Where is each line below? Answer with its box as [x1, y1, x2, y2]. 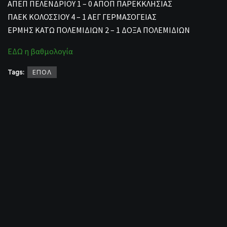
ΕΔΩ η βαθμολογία [8, 46, 73, 56]
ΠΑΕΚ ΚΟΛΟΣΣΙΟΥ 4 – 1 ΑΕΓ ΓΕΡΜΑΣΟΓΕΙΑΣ [8, 11, 157, 22]
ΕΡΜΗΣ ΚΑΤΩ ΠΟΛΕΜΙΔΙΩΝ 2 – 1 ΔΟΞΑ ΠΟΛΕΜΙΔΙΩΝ [8, 24, 190, 35]
